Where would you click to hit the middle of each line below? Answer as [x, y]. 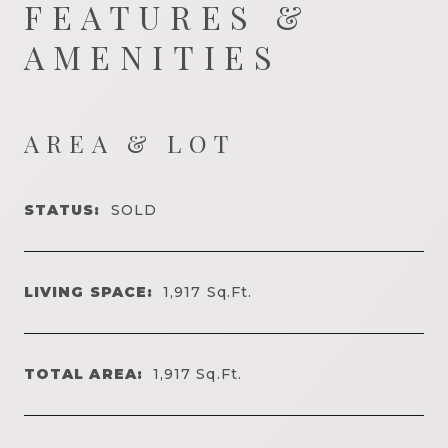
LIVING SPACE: [89, 291]
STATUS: [62, 209]
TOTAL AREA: [83, 373]
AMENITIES [153, 56]
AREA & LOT [129, 142]
